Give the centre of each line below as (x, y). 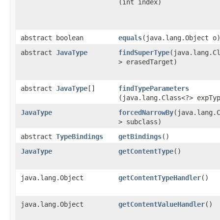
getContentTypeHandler (160, 178)
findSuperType (144, 53)
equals (130, 38)
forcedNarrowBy (146, 112)
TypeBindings (80, 137)
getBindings (140, 137)
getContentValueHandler (162, 204)
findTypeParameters (154, 88)
